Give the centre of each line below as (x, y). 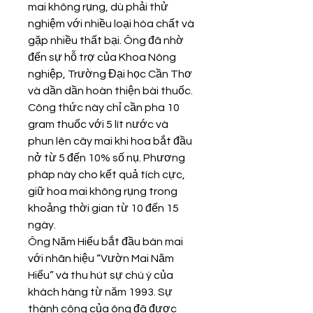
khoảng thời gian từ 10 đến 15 (103, 208)
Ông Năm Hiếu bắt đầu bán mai (105, 242)
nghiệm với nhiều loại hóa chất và (111, 24)
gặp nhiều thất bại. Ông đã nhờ (106, 41)
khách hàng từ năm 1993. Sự (100, 292)
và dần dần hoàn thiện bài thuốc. (110, 91)
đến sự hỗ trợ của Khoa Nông (102, 57)
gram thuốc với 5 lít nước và (98, 124)
